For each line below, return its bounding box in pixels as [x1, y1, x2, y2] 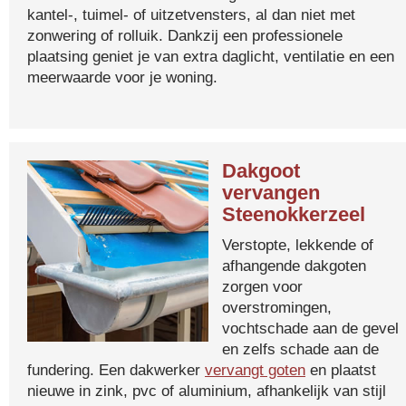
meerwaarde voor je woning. [27, 68, 217, 86]
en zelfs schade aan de [222, 340, 379, 358]
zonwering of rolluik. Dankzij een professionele [27, 26, 343, 44]
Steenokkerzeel [222, 203, 365, 226]
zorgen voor [222, 277, 303, 295]
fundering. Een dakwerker [27, 361, 205, 379]
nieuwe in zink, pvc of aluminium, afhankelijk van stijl [27, 382, 386, 400]
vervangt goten [205, 361, 305, 379]
